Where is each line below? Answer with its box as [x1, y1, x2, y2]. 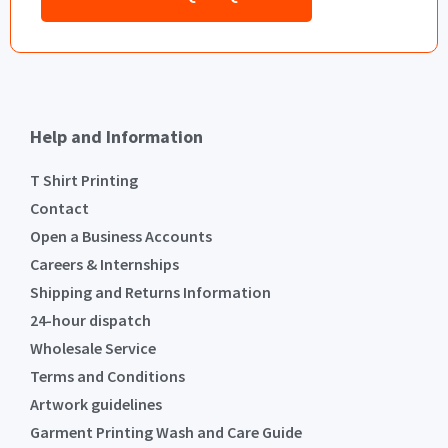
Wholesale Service [30, 338, 156, 359]
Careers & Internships [30, 254, 179, 275]
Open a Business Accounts [30, 226, 212, 247]
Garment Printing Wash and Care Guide [30, 422, 302, 443]
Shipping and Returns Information [30, 282, 271, 303]
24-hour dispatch [30, 310, 151, 331]
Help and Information [30, 125, 203, 149]
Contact [30, 198, 89, 219]
